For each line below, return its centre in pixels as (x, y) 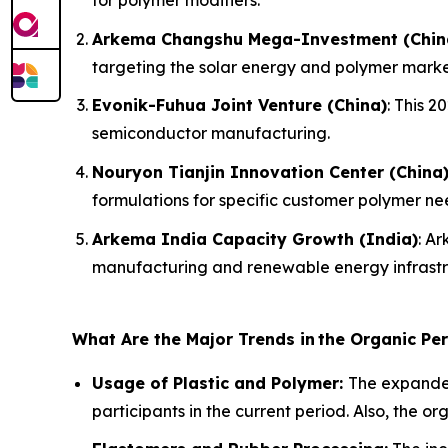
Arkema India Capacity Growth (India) (255, 238)
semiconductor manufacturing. (211, 133)
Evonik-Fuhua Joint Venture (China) (239, 105)
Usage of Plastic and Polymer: (220, 382)
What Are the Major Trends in (193, 338)
